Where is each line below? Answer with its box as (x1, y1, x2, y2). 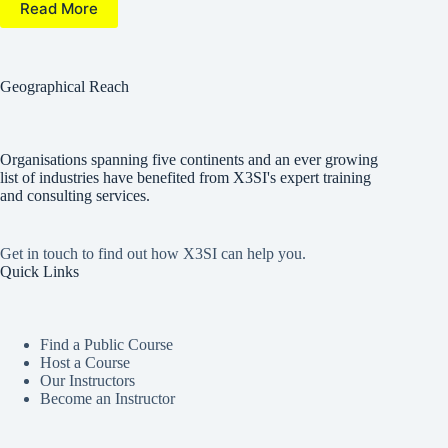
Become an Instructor (40, 389, 175, 407)
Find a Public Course (40, 335, 173, 353)
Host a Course (40, 353, 130, 371)
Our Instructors (40, 371, 135, 389)
